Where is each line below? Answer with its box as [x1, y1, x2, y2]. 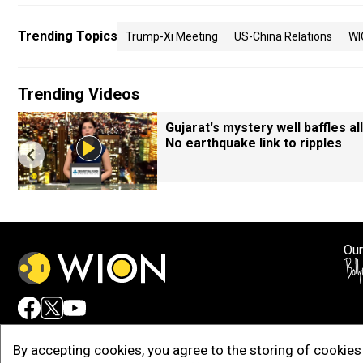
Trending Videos [18, 84, 140, 104]
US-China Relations [234, 30, 332, 43]
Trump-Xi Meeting [126, 30, 218, 43]
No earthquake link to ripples [165, 135, 342, 151]
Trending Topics [18, 28, 117, 44]
